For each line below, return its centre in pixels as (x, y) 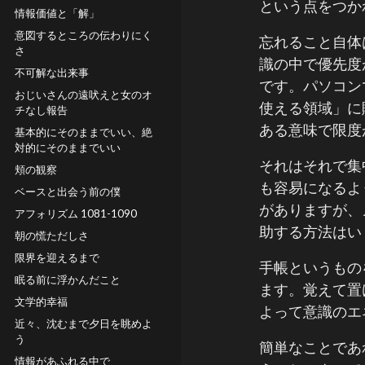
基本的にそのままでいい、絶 (84, 132)
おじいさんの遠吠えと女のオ (84, 95)
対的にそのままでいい (68, 147)
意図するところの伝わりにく (84, 35)
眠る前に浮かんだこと (68, 279)
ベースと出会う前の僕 (68, 191)
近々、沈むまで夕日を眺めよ (84, 323)
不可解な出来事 (52, 73)
